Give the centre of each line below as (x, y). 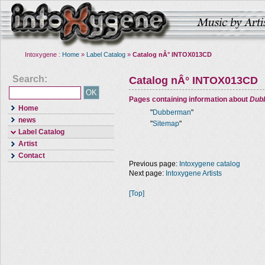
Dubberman (172, 112)
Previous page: (154, 164)
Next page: (147, 173)
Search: (30, 79)
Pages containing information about (189, 99)
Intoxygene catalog (210, 164)
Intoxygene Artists (194, 173)
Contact (32, 156)
